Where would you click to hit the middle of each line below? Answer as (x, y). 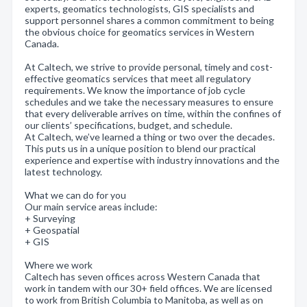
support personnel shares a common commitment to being (149, 20)
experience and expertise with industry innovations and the (152, 160)
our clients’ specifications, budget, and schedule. (128, 125)
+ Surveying (50, 218)
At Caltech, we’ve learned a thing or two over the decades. (150, 137)
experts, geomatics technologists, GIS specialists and (139, 9)
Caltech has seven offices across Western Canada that (143, 277)
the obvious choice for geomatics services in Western (139, 32)
